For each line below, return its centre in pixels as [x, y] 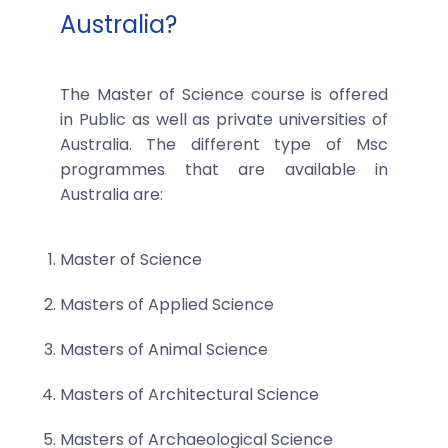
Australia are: [111, 194]
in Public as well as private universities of [224, 119]
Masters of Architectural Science [189, 394]
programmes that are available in [224, 169]
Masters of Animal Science [164, 349]
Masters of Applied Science [167, 304]
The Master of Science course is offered [224, 94]
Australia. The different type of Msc [224, 144]
